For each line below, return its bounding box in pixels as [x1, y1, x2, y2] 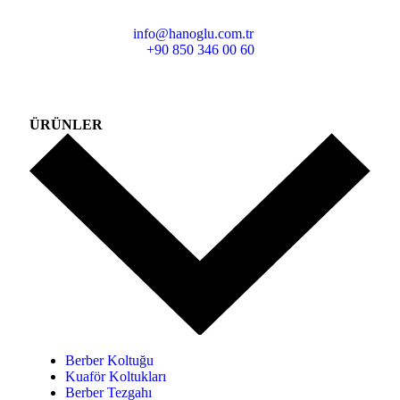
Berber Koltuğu [65, 352, 154, 368]
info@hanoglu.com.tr [133, 25, 254, 41]
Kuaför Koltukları [65, 368, 166, 384]
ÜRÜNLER [29, 116, 103, 132]
